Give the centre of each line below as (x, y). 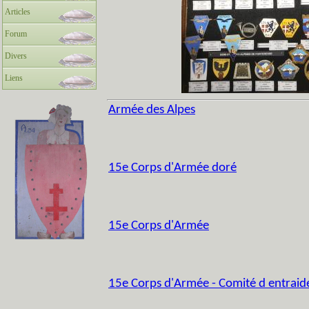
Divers (16, 56)
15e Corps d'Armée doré (172, 168)
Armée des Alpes (152, 110)
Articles (18, 12)
